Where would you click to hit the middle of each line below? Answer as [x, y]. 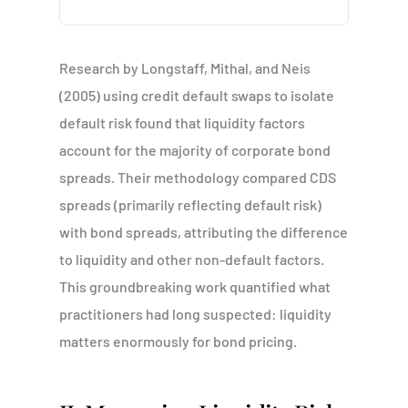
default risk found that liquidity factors [182, 122]
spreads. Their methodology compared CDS [197, 177]
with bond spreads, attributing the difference [203, 232]
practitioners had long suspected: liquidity [195, 314]
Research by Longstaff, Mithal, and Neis [184, 68]
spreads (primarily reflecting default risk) [190, 204]
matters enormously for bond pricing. [178, 341]
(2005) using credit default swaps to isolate [196, 95]
